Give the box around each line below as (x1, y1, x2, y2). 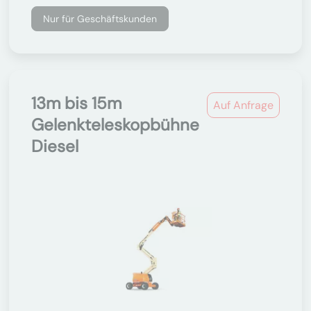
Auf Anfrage (213, 98, 274, 112)
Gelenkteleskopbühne (31, 114, 199, 135)
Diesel (31, 135, 78, 157)
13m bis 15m (31, 92, 121, 114)
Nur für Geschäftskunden (43, 12, 157, 25)
